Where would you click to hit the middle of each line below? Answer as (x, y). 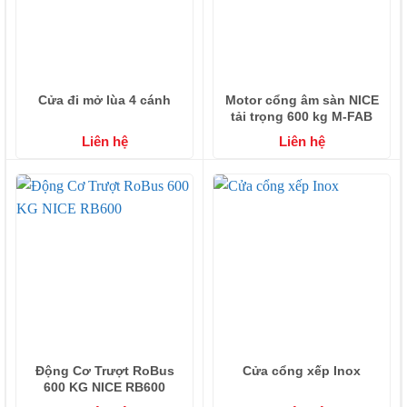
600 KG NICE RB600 (104, 387)
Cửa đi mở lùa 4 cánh (104, 99)
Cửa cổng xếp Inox (302, 370)
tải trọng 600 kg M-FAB (302, 116)
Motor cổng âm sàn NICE (302, 99)
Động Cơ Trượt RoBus (104, 370)
